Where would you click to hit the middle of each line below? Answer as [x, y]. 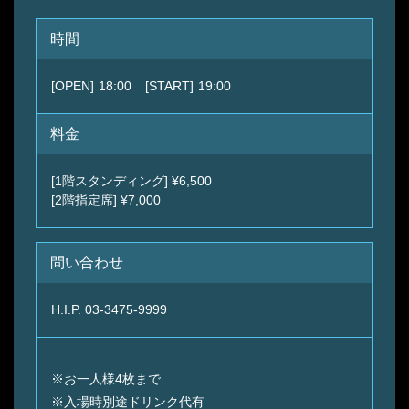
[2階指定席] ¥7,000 [106, 199]
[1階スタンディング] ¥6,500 [131, 180]
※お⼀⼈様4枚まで [106, 378]
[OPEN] [73, 85]
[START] [169, 85]
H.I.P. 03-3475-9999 [109, 309]
